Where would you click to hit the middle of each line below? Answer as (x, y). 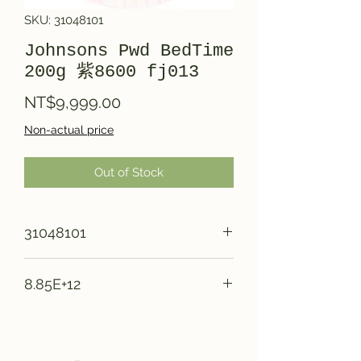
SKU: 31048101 (64, 20)
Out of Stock (129, 172)
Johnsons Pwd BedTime (129, 51)
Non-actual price (69, 129)
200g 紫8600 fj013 (112, 72)
